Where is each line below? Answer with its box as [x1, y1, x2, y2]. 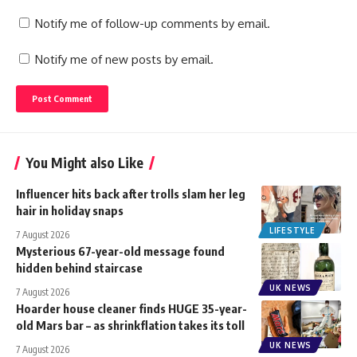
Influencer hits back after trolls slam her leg [16, 186, 245, 201]
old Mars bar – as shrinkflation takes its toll [16, 317, 245, 332]
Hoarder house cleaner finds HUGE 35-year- [16, 300, 247, 316]
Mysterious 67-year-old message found [16, 243, 225, 258]
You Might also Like [25, 153, 143, 171]
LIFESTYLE [269, 225, 316, 235]
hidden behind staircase [16, 260, 143, 275]
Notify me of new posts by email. [35, 51, 214, 67]
